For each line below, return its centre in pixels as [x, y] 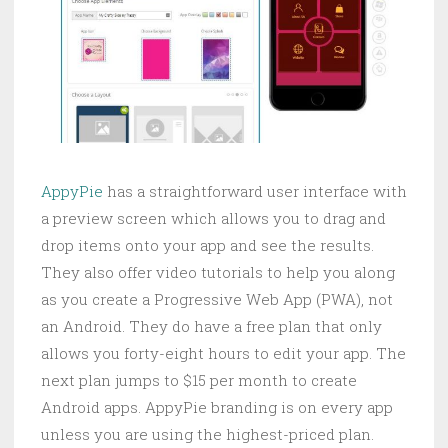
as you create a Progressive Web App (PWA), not [217, 298]
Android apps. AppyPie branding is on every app [217, 406]
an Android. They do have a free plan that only [211, 325]
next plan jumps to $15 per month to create [199, 379]
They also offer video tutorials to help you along [218, 271]
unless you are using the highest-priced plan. [207, 433]
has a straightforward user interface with [255, 190]
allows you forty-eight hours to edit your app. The [223, 352]
